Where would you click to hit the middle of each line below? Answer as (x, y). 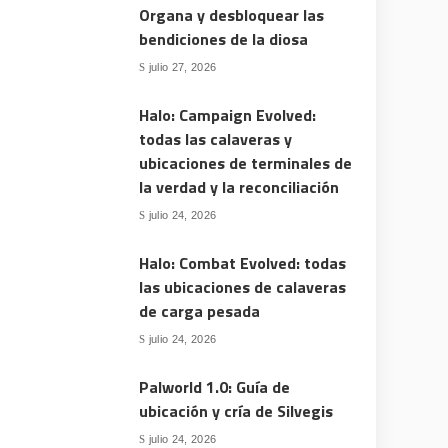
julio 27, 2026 (182, 66)
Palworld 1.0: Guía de (215, 387)
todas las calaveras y (216, 139)
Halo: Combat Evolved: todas (243, 263)
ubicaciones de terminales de (246, 163)
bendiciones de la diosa (224, 39)
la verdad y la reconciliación (239, 187)
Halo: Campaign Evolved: (228, 115)
